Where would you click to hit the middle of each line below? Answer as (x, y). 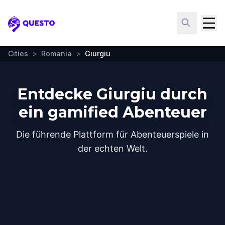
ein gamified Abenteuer (113, 112)
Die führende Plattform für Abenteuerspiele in (113, 134)
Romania (57, 53)
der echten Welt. (113, 148)
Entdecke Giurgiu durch (113, 94)
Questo (23, 29)
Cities (18, 53)
